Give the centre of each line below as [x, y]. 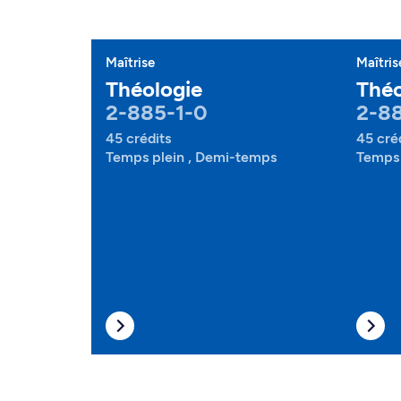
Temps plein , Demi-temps [191, 157]
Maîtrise [130, 63]
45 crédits [138, 138]
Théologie [154, 89]
